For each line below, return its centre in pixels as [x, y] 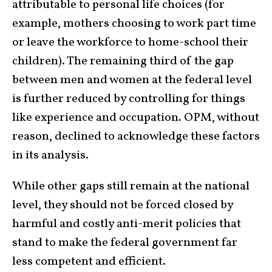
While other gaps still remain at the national [131, 187]
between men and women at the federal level [132, 80]
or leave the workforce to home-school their [130, 43]
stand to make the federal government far [125, 243]
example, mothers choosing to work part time [134, 24]
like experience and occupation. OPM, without [136, 118]
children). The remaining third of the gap [123, 62]
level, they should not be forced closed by [123, 206]
